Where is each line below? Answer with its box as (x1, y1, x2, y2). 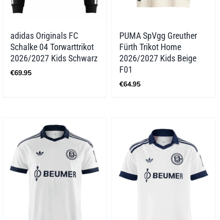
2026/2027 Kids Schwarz (10, 53, 98, 64)
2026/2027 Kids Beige (119, 53, 196, 64)
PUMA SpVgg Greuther (119, 30, 197, 41)
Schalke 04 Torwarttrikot (10, 42, 94, 53)
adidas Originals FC (10, 30, 78, 41)
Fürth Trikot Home (119, 42, 181, 53)
